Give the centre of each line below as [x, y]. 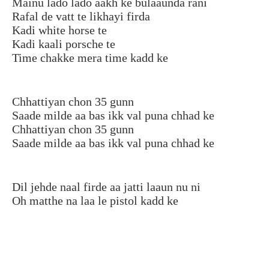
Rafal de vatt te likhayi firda [81, 16]
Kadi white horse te [59, 30]
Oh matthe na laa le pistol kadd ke [95, 200]
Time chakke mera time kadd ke [90, 57]
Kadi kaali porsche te [64, 44]
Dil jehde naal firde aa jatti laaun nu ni [106, 186]
